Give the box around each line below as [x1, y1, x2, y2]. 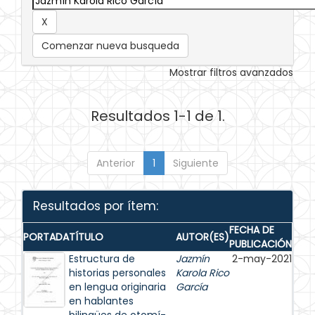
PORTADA [23, 230, 69, 244]
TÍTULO [69, 230, 103, 244]
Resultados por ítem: [33, 198, 158, 214]
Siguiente [173, 156, 219, 170]
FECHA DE [229, 223, 274, 237]
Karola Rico [176, 266, 229, 280]
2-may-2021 [232, 252, 292, 266]
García [176, 280, 207, 294]
